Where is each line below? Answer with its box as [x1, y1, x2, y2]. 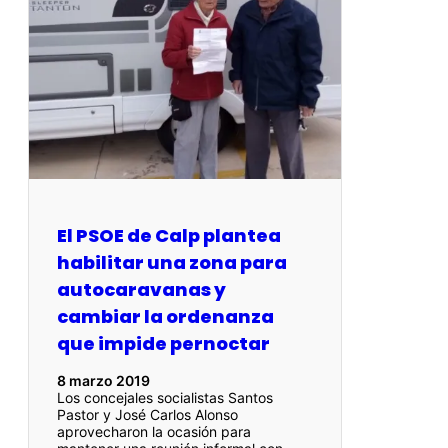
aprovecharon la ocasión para [57, 422, 251, 440]
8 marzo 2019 [57, 371, 150, 389]
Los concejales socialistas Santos [57, 388, 273, 406]
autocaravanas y [57, 276, 226, 302]
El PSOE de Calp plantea [57, 222, 281, 248]
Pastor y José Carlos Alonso [57, 405, 238, 423]
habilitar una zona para [57, 249, 287, 275]
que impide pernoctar [57, 330, 270, 356]
